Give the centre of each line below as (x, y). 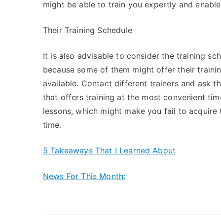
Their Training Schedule (88, 30)
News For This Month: (84, 176)
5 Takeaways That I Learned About (110, 150)
